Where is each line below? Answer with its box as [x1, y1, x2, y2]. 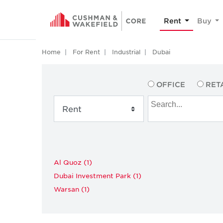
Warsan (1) [54, 184, 90, 193]
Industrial [112, 48, 140, 56]
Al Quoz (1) [54, 157, 92, 166]
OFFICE [156, 80, 186, 89]
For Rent [73, 48, 100, 56]
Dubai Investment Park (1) [54, 171, 141, 180]
